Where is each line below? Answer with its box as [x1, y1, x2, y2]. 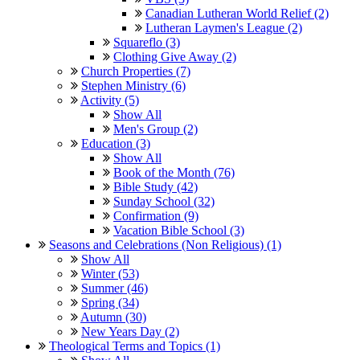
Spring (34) [81, 295, 139, 309]
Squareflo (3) [113, 35, 180, 49]
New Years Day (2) [81, 324, 179, 338]
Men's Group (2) [113, 121, 198, 136]
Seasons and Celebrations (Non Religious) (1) [49, 237, 281, 252]
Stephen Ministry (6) [81, 78, 186, 92]
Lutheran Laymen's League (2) [145, 20, 302, 35]
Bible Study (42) [113, 179, 198, 194]
